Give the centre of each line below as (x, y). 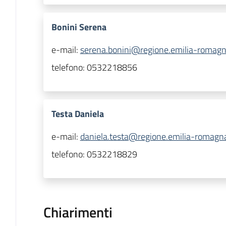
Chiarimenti (78, 212)
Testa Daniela (77, 114)
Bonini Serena (79, 27)
